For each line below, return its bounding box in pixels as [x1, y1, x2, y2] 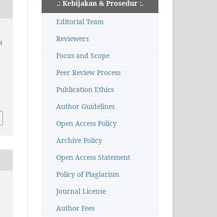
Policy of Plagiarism [56, 170, 119, 179]
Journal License [56, 186, 106, 196]
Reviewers [56, 34, 89, 44]
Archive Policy [56, 136, 102, 145]
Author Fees [56, 203, 94, 213]
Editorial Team [56, 17, 104, 27]
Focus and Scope [56, 51, 109, 61]
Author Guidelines [56, 102, 115, 111]
